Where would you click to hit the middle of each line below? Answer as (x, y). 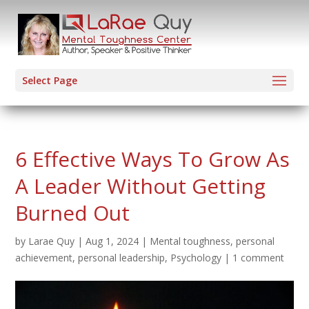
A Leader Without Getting (141, 186)
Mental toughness (190, 241)
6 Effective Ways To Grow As (153, 159)
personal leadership (122, 258)
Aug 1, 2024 (112, 241)
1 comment (259, 258)
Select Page (50, 80)
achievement (44, 258)
